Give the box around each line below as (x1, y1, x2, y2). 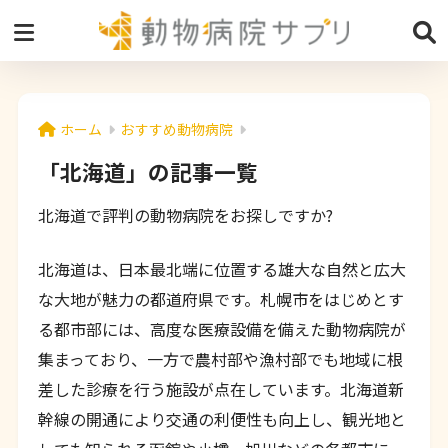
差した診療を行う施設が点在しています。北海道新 (37, 376, 404, 401)
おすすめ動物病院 (120, 119, 233, 140)
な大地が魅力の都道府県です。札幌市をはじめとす (37, 286, 404, 311)
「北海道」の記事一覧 (37, 156, 258, 188)
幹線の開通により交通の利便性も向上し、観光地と (37, 406, 406, 431)
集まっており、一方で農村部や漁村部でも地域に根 (37, 346, 403, 371)
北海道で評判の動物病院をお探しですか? (37, 202, 333, 227)
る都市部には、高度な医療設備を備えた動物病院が (37, 316, 406, 341)
